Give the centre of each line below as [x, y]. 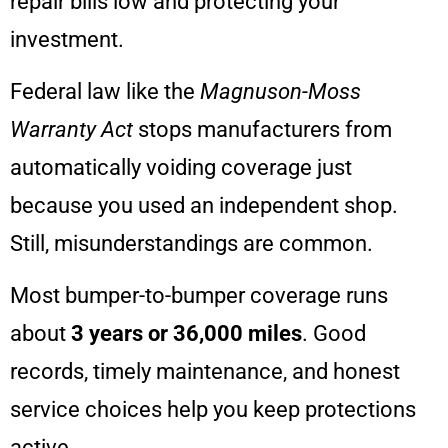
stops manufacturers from [262, 130]
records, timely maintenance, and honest [205, 372]
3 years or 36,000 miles [186, 334]
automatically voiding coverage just [181, 168]
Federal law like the [105, 92]
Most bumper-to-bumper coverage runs [199, 296]
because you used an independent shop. [204, 206]
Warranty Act [71, 130]
